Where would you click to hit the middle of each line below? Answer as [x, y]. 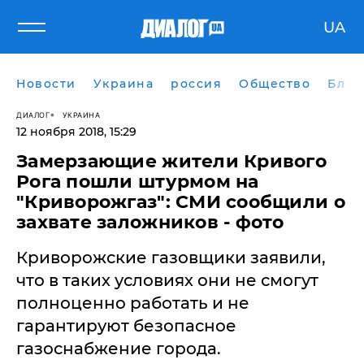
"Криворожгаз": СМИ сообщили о [181, 202]
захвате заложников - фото [150, 222]
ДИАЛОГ [33, 115]
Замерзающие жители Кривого [172, 161]
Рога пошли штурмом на [138, 182]
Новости [46, 84]
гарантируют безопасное [126, 326]
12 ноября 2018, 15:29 [76, 132]
